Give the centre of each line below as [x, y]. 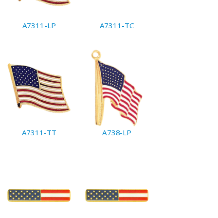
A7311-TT [39, 132]
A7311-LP [39, 25]
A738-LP [117, 132]
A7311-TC [117, 25]
